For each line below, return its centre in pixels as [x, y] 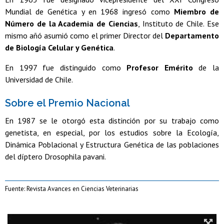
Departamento [192, 36]
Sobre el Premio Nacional [67, 103]
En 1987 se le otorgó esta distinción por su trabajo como [112, 121]
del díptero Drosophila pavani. [56, 157]
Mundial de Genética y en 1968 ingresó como [89, 12]
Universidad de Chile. [39, 80]
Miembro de [196, 12]
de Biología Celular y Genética [59, 48]
